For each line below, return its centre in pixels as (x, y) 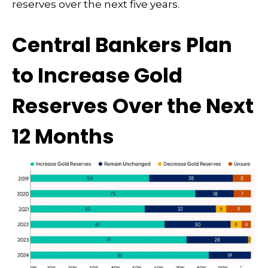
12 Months (63, 136)
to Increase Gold (97, 75)
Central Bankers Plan (122, 45)
